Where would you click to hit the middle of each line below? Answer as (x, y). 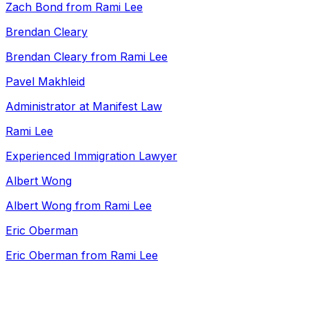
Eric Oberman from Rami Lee (82, 255)
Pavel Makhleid (45, 81)
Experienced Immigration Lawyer (91, 156)
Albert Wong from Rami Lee (79, 206)
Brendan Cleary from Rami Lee (87, 57)
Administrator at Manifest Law (84, 106)
